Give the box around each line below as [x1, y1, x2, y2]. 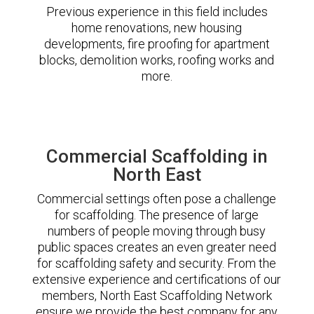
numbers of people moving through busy [48, 223, 266, 238]
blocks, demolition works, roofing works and [39, 52, 275, 67]
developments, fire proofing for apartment [43, 36, 270, 51]
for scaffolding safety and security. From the [37, 255, 277, 271]
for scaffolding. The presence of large [55, 207, 259, 222]
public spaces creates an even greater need [37, 239, 276, 254]
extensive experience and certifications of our [32, 271, 282, 287]
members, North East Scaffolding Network [41, 287, 272, 303]
